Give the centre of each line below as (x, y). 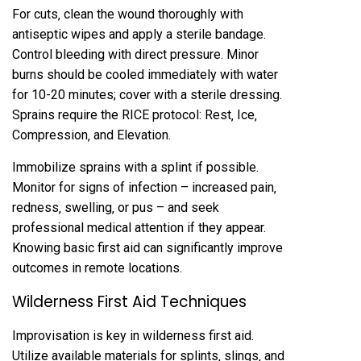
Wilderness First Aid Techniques (129, 302)
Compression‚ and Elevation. (91, 135)
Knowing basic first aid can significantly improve (147, 248)
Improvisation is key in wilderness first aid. (133, 336)
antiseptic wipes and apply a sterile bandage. (139, 35)
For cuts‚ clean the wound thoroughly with (128, 15)
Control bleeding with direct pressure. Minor (135, 55)
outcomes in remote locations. (97, 268)
